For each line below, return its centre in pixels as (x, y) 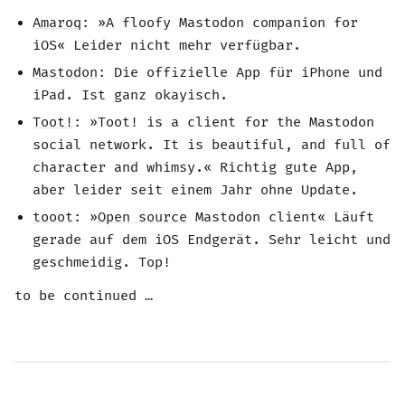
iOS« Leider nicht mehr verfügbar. (167, 46)
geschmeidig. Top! (102, 262)
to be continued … (84, 296)
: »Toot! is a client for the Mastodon (224, 122)
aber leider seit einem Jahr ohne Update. (195, 190)
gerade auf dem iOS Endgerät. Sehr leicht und (212, 240)
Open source (142, 217)
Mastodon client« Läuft (281, 217)
